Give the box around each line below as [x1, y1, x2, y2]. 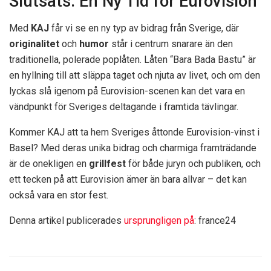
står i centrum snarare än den [109, 38, 233, 50]
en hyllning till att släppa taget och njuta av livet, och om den [9, 69, 260, 81]
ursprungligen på [124, 214, 194, 226]
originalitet [9, 38, 59, 50]
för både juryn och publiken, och [126, 157, 261, 169]
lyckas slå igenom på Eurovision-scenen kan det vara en [9, 85, 245, 97]
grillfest [89, 157, 126, 169]
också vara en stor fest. [9, 189, 108, 201]
